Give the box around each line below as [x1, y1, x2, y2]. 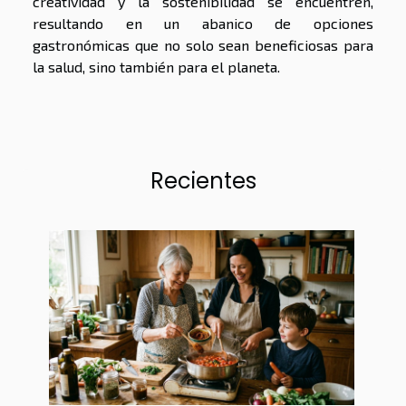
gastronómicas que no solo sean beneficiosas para [33, 36, 373, 54]
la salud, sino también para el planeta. [33, 58, 280, 76]
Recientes [150, 166, 256, 197]
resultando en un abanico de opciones [33, 14, 373, 33]
